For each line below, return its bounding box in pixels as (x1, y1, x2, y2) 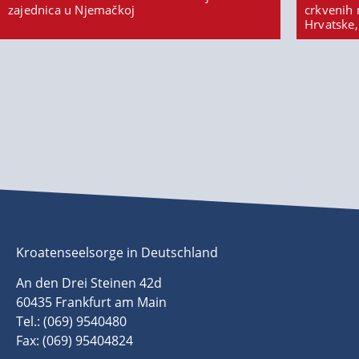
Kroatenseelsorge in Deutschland (16, 243, 218, 261)
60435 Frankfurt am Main (16, 293, 167, 312)
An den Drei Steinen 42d (16, 274, 162, 292)
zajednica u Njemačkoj (8, 2, 135, 18)
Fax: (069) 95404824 (16, 332, 133, 350)
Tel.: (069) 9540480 (16, 313, 127, 331)
